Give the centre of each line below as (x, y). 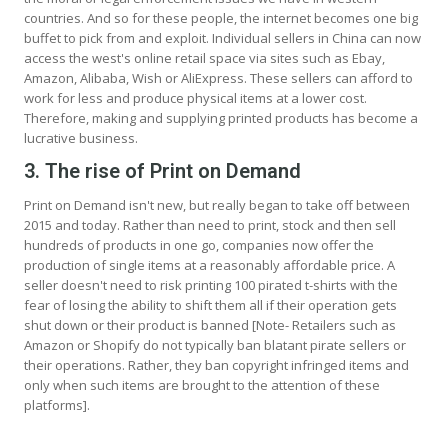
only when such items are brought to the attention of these (202, 384)
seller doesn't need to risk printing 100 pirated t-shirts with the (211, 284)
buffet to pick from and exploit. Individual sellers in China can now (222, 37)
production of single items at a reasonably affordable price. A (209, 264)
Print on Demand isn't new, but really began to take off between (217, 204)
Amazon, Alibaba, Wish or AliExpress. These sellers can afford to (218, 77)
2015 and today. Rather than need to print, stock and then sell (210, 224)
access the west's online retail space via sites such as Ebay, (204, 57)
